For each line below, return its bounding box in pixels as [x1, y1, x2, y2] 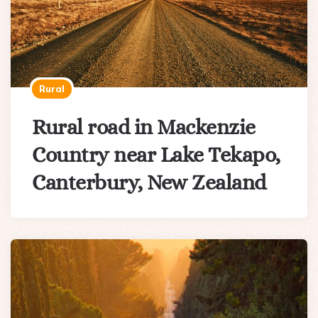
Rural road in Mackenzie [32, 115, 256, 140]
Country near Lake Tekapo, [32, 143, 280, 168]
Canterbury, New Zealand [32, 170, 266, 195]
